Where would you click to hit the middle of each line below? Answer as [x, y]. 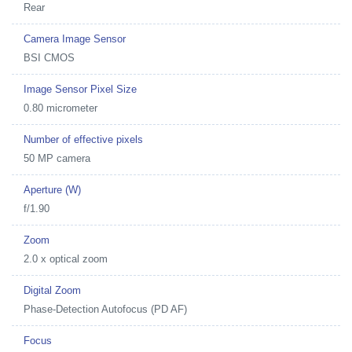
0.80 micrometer [60, 108]
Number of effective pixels [83, 139]
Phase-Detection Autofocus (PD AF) [105, 309]
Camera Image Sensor [75, 39]
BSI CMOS [49, 58]
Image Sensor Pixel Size [80, 89]
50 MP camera [57, 158]
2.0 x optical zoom [66, 259]
